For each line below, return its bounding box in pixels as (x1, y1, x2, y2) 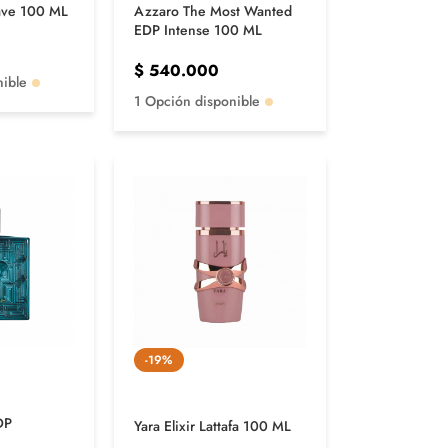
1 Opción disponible (133, 90, 260, 111)
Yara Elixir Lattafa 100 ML (133, 415, 291, 436)
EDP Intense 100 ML (133, 19, 262, 40)
